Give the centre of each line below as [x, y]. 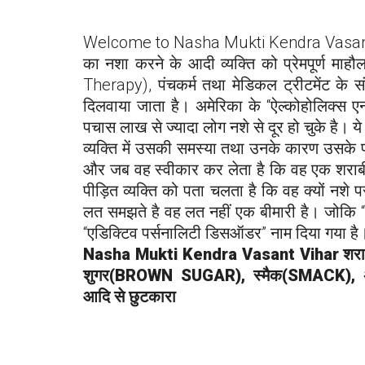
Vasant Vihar [292, 254]
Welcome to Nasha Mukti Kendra [204, 42]
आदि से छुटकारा [130, 297]
